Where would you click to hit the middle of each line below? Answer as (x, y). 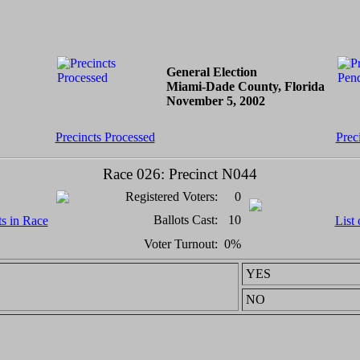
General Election (211, 72)
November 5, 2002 (215, 101)
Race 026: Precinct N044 (180, 174)
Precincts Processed (105, 137)
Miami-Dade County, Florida (245, 86)
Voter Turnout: (180, 244)
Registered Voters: (171, 196)
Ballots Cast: (185, 220)
